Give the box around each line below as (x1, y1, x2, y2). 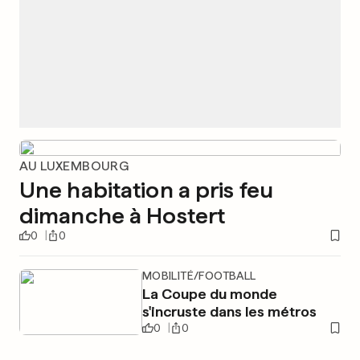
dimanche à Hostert (19, 202, 226, 229)
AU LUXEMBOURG (19, 158, 129, 174)
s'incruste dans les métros (141, 303, 317, 320)
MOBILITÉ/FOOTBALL (141, 269, 256, 282)
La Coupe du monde (141, 285, 277, 302)
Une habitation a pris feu (19, 176, 273, 203)
